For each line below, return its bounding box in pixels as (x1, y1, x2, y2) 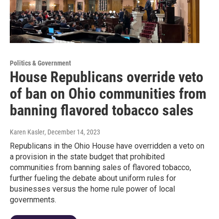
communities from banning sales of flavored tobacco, (10, 163, 191, 173)
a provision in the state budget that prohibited (10, 152, 165, 162)
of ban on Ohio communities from (10, 85, 206, 103)
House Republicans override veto (10, 68, 203, 86)
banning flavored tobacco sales (10, 102, 194, 119)
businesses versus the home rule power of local (10, 184, 175, 194)
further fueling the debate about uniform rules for (10, 174, 176, 183)
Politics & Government (10, 59, 71, 67)
